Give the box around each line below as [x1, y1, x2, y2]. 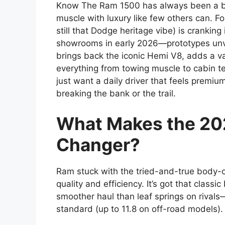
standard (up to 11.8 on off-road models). [56, 203, 223, 214]
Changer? [56, 134, 140, 155]
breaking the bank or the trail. [56, 88, 176, 99]
